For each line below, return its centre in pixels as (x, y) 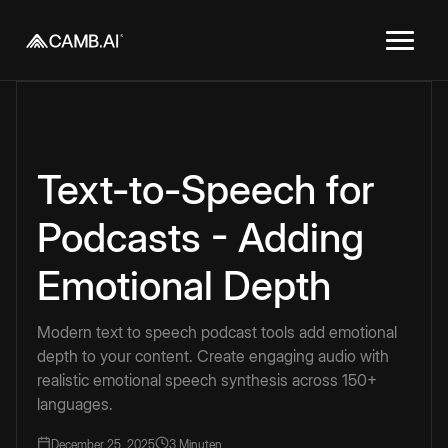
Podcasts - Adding (200, 237)
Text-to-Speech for (206, 189)
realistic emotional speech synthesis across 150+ (207, 380)
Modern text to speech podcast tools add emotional (217, 332)
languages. (75, 404)
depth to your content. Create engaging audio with (213, 356)
